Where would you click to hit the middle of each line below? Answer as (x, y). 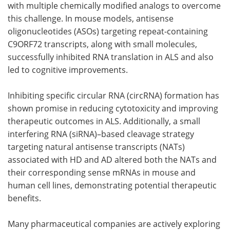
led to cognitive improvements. (68, 69)
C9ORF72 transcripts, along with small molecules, (102, 44)
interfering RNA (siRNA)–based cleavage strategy (101, 133)
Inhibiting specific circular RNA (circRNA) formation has (113, 95)
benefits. (24, 198)
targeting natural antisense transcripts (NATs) (96, 146)
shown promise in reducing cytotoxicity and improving (113, 108)
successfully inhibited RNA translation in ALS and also (111, 56)
